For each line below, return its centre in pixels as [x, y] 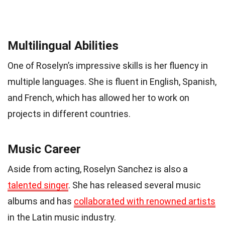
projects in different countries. [69, 114]
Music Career [44, 149]
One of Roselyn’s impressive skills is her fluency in [108, 66]
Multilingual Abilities [63, 46]
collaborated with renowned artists [145, 201]
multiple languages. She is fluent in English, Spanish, [112, 82]
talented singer [38, 185]
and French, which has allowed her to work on [98, 98]
